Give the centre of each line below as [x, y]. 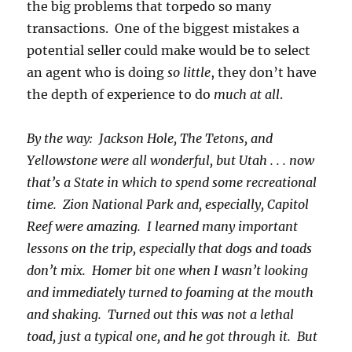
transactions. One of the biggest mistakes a [163, 29]
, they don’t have [264, 73]
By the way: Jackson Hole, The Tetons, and [150, 139]
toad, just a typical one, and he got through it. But [172, 337]
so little [189, 73]
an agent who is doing [97, 73]
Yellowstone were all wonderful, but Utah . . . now [171, 161]
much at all [246, 95]
